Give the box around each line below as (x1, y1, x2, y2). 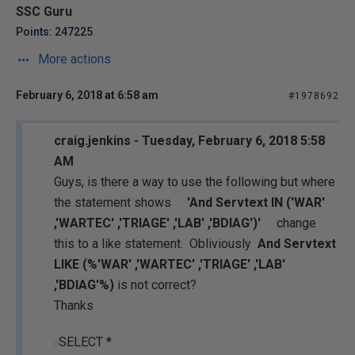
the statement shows (54, 195, 184, 210)
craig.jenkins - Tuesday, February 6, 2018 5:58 (54, 133, 325, 148)
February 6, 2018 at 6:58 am (16, 89, 158, 101)
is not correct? (114, 277, 197, 292)
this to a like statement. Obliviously (54, 236, 258, 251)
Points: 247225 (16, 25, 93, 38)
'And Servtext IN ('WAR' (184, 195, 325, 210)
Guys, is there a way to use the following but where (54, 174, 335, 189)
